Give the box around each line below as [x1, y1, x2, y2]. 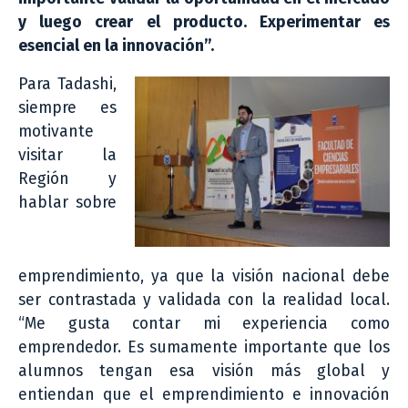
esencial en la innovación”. [18, 36, 214, 56]
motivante [18, 121, 94, 141]
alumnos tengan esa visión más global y [18, 362, 390, 382]
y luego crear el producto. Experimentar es [18, 12, 390, 32]
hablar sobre [18, 192, 117, 212]
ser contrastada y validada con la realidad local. [18, 291, 390, 311]
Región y [18, 168, 117, 189]
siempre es [18, 97, 117, 117]
